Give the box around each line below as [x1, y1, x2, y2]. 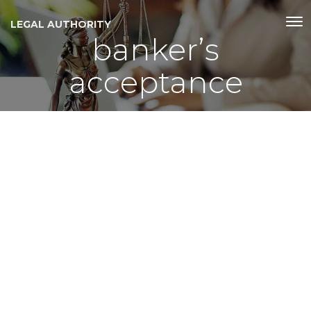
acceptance [68, 64, 243, 101]
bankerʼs [92, 31, 219, 68]
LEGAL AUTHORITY [10, 18, 111, 31]
